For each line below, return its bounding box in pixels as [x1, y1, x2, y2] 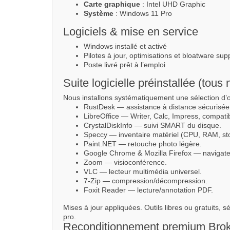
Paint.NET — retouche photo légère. [84, 139, 202, 148]
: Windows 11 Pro [113, 9, 172, 17]
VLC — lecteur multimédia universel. [84, 167, 202, 176]
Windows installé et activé [84, 42, 167, 50]
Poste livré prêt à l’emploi [84, 60, 165, 69]
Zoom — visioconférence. [84, 158, 167, 166]
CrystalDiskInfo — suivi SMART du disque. [84, 121, 221, 129]
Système [84, 9, 113, 17]
